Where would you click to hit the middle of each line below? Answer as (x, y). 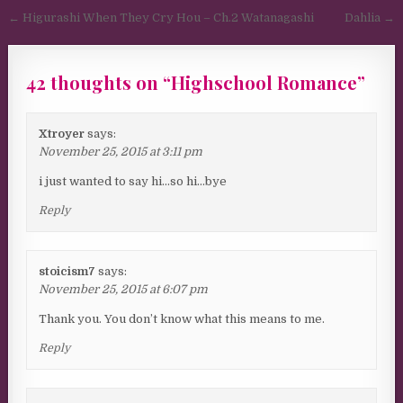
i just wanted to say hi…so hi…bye (133, 182)
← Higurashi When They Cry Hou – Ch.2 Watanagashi (161, 18)
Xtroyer (62, 134)
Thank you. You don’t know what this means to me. (182, 319)
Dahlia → (369, 18)
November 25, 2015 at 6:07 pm (124, 290)
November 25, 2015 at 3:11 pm (121, 152)
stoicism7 (67, 272)
